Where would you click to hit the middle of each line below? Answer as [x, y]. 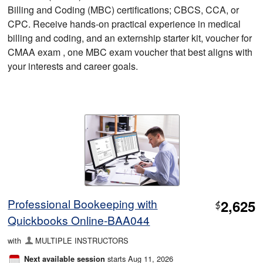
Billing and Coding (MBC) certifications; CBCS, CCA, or [124, 9]
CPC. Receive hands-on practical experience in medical [124, 23]
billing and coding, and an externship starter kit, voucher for [130, 38]
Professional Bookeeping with [83, 204]
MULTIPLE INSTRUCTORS [82, 241]
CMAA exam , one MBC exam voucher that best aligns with [130, 52]
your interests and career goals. [73, 66]
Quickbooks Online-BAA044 [79, 220]
